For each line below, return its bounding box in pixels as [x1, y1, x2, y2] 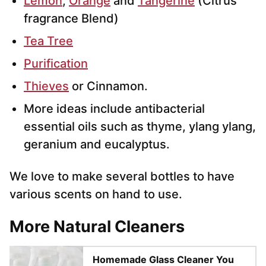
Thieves [24, 78, 69, 93]
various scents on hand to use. [9, 186, 182, 201]
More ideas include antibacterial [24, 101, 205, 116]
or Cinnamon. [69, 78, 148, 93]
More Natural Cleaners [9, 216, 185, 236]
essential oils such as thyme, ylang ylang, [24, 119, 256, 134]
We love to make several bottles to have [9, 169, 235, 183]
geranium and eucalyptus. [24, 137, 170, 151]
